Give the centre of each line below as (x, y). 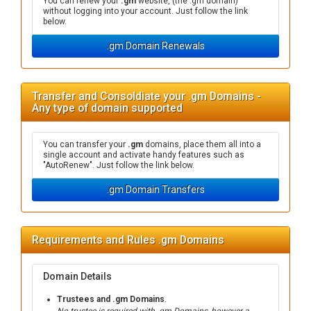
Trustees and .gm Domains (111, 299)
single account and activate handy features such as (144, 155)
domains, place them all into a (202, 144)
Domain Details (77, 276)
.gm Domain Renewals (155, 46)
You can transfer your (85, 144)
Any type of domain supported (107, 108)
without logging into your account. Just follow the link (145, 11)
